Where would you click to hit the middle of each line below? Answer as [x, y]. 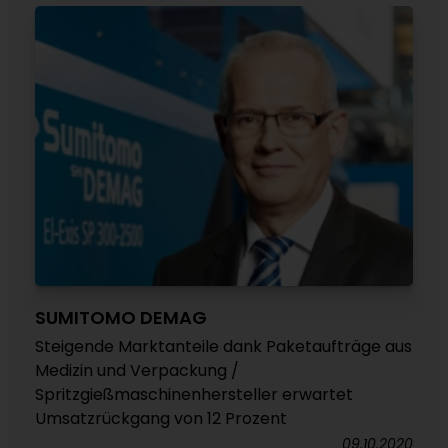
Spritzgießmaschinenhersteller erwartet [194, 394]
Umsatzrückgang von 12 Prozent [161, 418]
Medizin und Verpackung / [137, 370]
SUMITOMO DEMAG [121, 317]
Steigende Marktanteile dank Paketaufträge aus [223, 346]
